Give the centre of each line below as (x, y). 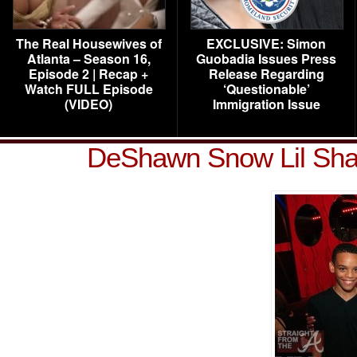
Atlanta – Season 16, (88, 59)
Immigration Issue (266, 104)
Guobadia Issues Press (266, 59)
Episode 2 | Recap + (88, 74)
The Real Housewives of (88, 43)
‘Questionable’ (266, 89)
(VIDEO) (88, 104)
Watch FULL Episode (88, 89)
